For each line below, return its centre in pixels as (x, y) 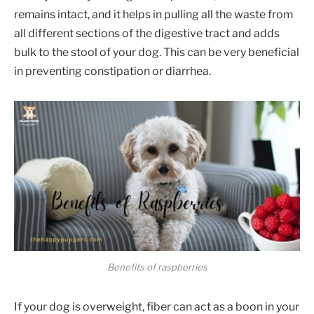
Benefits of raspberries (157, 267)
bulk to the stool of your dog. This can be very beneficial (157, 52)
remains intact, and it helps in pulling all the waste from (153, 14)
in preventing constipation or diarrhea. (112, 71)
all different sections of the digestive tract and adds (147, 33)
